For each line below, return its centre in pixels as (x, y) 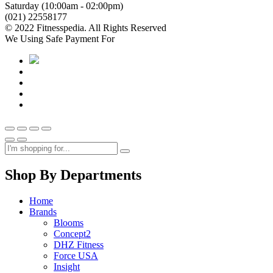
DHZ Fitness (79, 244)
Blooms (69, 222)
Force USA (76, 255)
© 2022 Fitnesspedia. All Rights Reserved (86, 27)
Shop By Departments (73, 175)
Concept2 (72, 233)
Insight (67, 266)
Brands (43, 211)
